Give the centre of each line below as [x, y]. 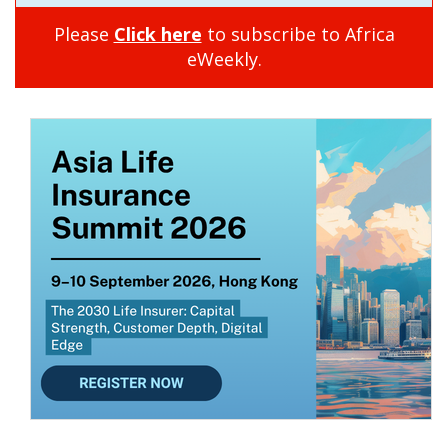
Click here [157, 34]
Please [83, 34]
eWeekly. [224, 59]
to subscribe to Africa [298, 34]
